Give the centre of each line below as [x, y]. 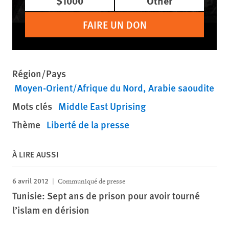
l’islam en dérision [51, 210]
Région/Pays [39, 73]
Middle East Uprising [102, 106]
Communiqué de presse [91, 181]
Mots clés [32, 106]
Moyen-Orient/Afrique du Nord [79, 88]
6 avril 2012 [30, 180]
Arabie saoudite [181, 88]
